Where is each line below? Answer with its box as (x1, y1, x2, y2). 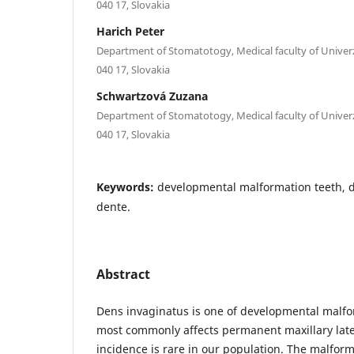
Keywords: (96, 179, 157, 194)
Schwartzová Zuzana (96, 88, 208, 104)
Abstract (96, 265, 150, 283)
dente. (96, 198, 130, 214)
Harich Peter (96, 23, 164, 39)
